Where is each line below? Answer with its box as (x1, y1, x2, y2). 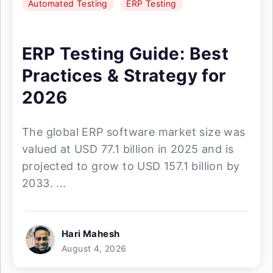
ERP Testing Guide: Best (22, 43, 229, 64)
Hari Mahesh (62, 228, 120, 239)
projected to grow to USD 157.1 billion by (22, 160, 240, 172)
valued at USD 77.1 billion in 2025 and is (22, 143, 234, 155)
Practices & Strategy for (22, 65, 226, 86)
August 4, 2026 (62, 243, 127, 253)
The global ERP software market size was (22, 126, 246, 138)
